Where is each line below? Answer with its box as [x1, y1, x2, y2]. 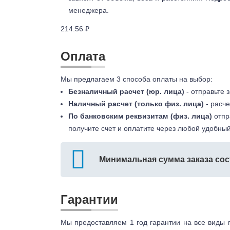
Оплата [61, 49, 105, 63]
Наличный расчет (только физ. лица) [68, 99, 204, 108]
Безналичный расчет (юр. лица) [68, 87, 184, 95]
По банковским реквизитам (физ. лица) [68, 111, 212, 120]
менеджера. [68, 6, 109, 14]
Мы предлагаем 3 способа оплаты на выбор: [61, 74, 213, 83]
